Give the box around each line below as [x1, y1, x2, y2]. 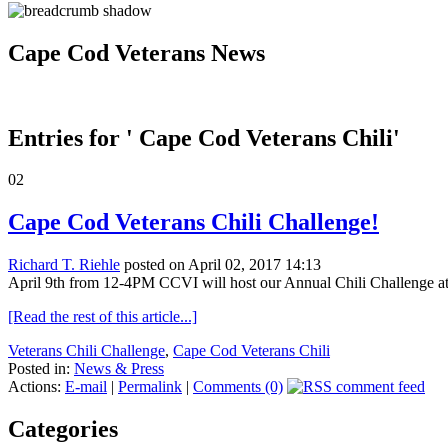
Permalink [118, 378, 182, 396]
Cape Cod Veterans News [8, 39, 265, 66]
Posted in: [8, 360, 74, 378]
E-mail [65, 378, 107, 396]
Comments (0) [193, 378, 283, 396]
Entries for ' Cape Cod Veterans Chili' [8, 124, 400, 151]
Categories [8, 416, 118, 443]
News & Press [74, 360, 164, 378]
